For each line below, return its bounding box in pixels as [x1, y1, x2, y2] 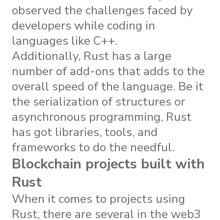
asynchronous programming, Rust [12, 109, 192, 125]
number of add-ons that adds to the [12, 63, 205, 80]
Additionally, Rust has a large [12, 48, 171, 64]
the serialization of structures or [12, 94, 185, 110]
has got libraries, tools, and [12, 124, 158, 140]
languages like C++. [12, 33, 117, 49]
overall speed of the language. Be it [12, 79, 203, 95]
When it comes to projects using [12, 191, 185, 207]
